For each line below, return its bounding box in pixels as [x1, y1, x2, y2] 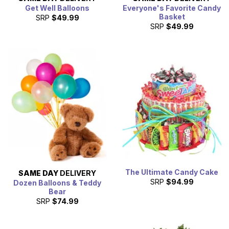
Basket [158, 12, 185, 21]
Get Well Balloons [25, 3, 89, 12]
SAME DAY [18, 169, 58, 178]
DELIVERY [58, 169, 96, 178]
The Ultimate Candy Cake [125, 168, 218, 177]
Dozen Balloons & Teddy [13, 178, 101, 188]
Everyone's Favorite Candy [123, 3, 221, 12]
